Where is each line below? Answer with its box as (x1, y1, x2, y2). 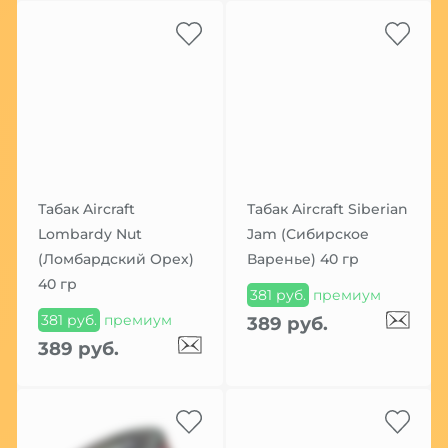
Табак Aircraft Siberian (246, 200, 408, 219)
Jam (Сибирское (246, 225, 369, 244)
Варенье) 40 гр (246, 250, 359, 269)
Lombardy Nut (37, 225, 142, 244)
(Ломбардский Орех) (37, 250, 194, 269)
